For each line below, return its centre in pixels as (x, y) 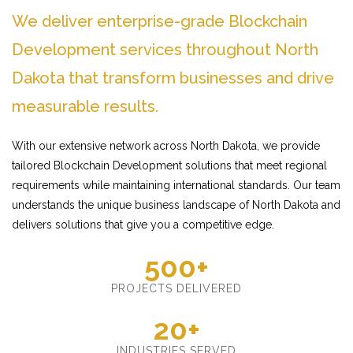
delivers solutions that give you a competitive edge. (143, 225)
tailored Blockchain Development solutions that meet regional (169, 165)
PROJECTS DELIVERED (176, 288)
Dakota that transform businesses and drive (173, 78)
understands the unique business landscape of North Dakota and (176, 205)
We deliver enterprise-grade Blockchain (160, 21)
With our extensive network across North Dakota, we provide (166, 146)
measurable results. (85, 106)
